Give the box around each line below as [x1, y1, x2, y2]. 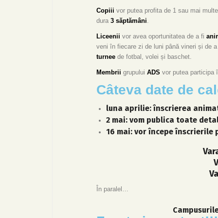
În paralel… [96, 185, 128, 193]
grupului [121, 69, 147, 76]
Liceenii [96, 33, 120, 40]
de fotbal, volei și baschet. [115, 53, 192, 61]
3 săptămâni [110, 17, 147, 25]
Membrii [96, 69, 121, 76]
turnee [96, 53, 115, 61]
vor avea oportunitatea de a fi [120, 33, 206, 40]
